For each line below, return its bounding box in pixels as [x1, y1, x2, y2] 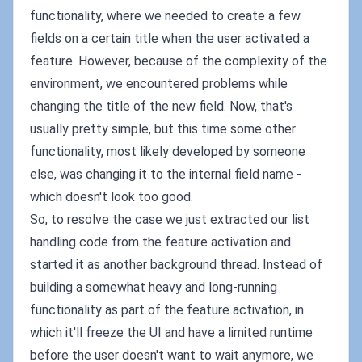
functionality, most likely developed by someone [30, 144, 305, 159]
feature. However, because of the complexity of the [30, 53, 327, 69]
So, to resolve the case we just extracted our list [30, 212, 309, 227]
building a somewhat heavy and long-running [30, 280, 277, 295]
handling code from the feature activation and [30, 234, 291, 250]
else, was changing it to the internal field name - [30, 166, 301, 182]
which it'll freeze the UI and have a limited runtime [30, 325, 313, 340]
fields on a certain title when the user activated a [30, 31, 309, 46]
